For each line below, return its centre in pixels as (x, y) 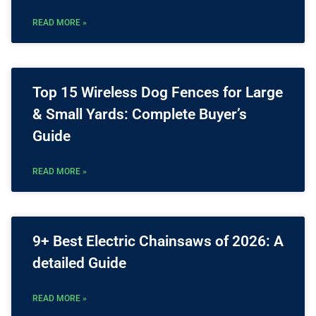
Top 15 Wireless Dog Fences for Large (158, 93)
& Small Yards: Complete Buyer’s (140, 115)
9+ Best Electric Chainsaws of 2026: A (158, 242)
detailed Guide (79, 263)
